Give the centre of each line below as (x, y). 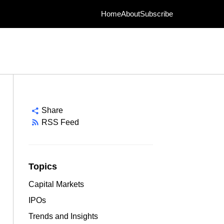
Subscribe (156, 14)
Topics (43, 166)
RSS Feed (60, 122)
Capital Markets (56, 184)
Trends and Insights (63, 216)
